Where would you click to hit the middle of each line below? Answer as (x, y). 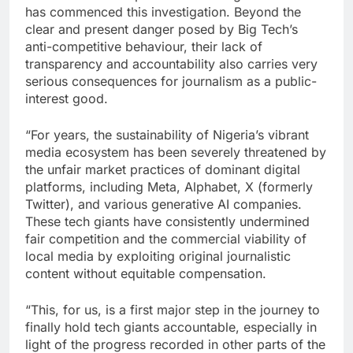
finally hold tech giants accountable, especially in (171, 327)
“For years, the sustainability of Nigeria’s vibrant (167, 135)
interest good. (67, 99)
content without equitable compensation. (146, 274)
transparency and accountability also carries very (171, 64)
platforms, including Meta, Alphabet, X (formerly (169, 187)
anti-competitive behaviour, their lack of (144, 47)
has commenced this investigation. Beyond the (163, 12)
